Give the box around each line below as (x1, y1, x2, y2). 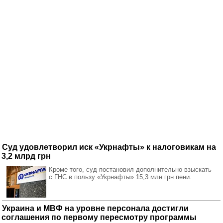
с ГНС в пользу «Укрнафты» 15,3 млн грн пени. (49, 173, 192, 181)
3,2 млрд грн (1, 152, 51, 160)
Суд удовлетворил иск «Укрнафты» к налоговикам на (2, 143, 216, 151)
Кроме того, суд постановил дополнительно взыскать (49, 166, 212, 173)
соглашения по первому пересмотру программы (1, 213, 197, 222)
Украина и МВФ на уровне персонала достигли (2, 204, 189, 213)
